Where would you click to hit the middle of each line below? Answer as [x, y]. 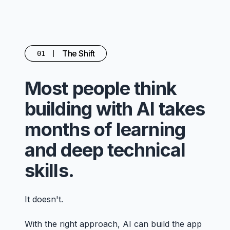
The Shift [79, 53]
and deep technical [105, 150]
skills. [49, 170]
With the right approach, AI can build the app [113, 224]
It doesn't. [44, 199]
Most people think [101, 88]
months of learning [105, 129]
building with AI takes [115, 109]
